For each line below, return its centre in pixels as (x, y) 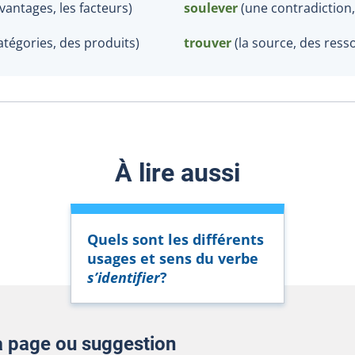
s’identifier (124, 277)
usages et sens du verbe (173, 258)
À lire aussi (177, 172)
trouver (208, 42)
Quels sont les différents (176, 239)
